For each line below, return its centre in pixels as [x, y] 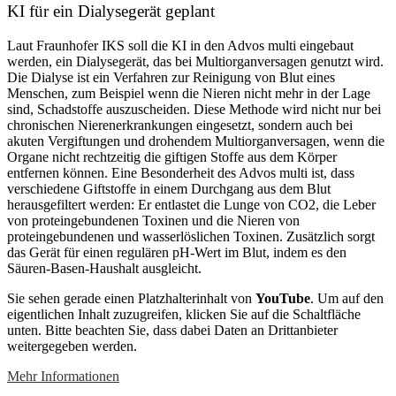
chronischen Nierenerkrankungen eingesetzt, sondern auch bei [180, 126]
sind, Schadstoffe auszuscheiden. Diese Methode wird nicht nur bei [194, 110]
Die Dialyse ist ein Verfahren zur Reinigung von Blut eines [171, 78]
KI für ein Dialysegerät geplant [111, 11]
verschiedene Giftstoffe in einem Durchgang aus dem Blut [169, 189]
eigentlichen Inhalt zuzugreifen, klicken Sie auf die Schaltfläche [184, 315]
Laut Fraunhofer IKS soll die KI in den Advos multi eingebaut [180, 46]
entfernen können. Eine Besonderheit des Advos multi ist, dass [181, 173]
